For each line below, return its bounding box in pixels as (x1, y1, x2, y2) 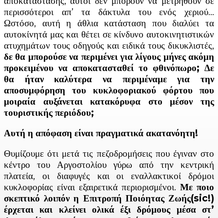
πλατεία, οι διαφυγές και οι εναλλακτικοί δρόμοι (4, 170, 214, 182)
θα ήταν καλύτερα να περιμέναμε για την (4, 73, 214, 85)
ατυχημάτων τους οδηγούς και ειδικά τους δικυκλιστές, (4, 39, 214, 51)
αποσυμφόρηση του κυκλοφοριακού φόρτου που (4, 84, 214, 96)
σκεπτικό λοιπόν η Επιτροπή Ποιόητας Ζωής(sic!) (4, 192, 214, 204)
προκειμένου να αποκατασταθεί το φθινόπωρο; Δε (4, 62, 214, 73)
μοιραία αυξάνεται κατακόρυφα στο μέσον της (4, 95, 214, 107)
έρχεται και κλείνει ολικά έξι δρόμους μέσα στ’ (4, 203, 214, 215)
